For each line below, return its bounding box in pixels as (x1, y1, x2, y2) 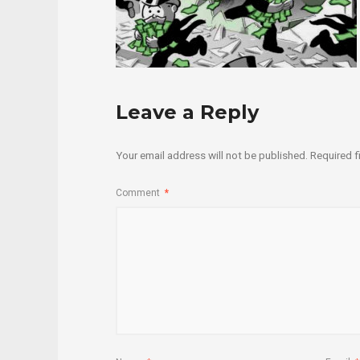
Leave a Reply (116, 100, 259, 124)
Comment (116, 187, 162, 199)
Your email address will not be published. (116, 148, 308, 162)
